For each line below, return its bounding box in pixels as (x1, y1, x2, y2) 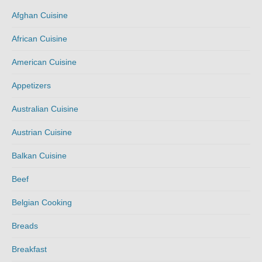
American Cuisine (12, 57, 77, 67)
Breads (12, 220, 38, 230)
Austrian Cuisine (12, 127, 72, 137)
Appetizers (12, 80, 51, 90)
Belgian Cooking (12, 197, 72, 207)
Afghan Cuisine (12, 10, 68, 20)
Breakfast (12, 244, 47, 254)
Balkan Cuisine (12, 150, 67, 160)
